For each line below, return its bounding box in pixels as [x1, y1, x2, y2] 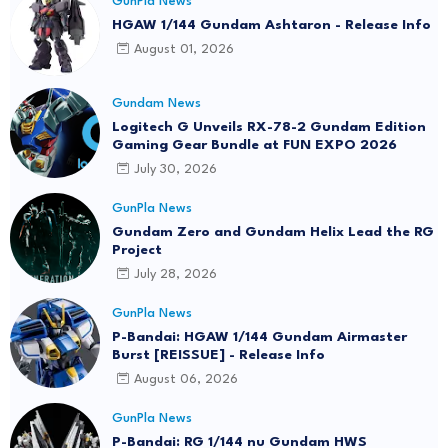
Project [112, 242, 162, 257]
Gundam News [112, 96, 201, 110]
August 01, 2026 [134, 43, 234, 57]
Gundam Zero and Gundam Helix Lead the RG [112, 224, 434, 239]
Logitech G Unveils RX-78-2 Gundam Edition [112, 119, 426, 134]
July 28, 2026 [134, 268, 217, 282]
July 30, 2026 [134, 163, 217, 177]
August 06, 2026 [134, 373, 238, 387]
